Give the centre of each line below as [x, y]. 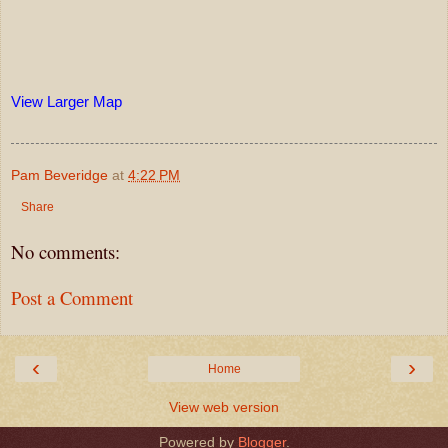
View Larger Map [66, 101]
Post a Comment [72, 298]
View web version [224, 406]
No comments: [65, 251]
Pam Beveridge [59, 174]
